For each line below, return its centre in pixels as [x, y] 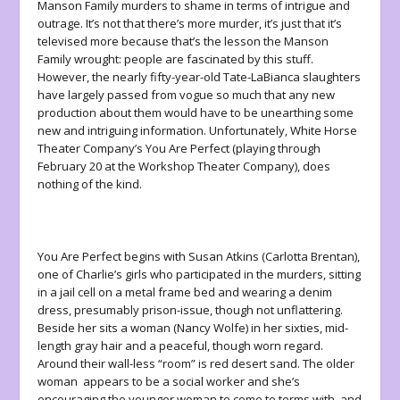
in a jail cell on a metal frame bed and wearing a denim [185, 292]
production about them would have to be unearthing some [196, 112]
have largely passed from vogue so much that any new [187, 94]
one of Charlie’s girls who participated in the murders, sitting [200, 275]
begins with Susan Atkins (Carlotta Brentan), [241, 257]
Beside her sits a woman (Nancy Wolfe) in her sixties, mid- [193, 328]
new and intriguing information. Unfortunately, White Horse [198, 130]
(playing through [275, 148]
